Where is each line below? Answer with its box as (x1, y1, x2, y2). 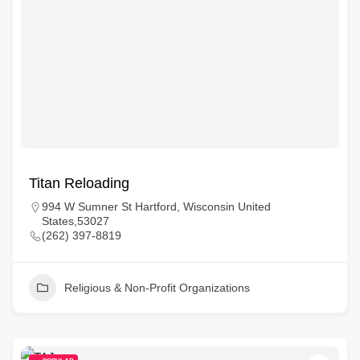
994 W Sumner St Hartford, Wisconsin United (42, 200, 271, 213)
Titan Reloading (29, 175, 129, 191)
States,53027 (42, 215, 109, 227)
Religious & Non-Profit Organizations (64, 281, 250, 294)
